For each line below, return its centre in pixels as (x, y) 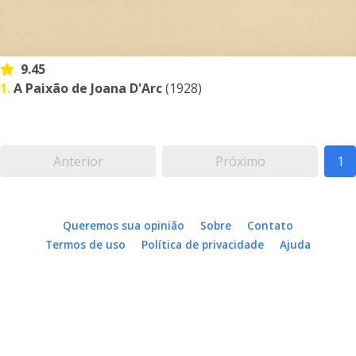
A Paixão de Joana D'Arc (88, 89)
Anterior (78, 162)
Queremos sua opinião (124, 226)
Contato (270, 226)
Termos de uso (85, 245)
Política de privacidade (203, 245)
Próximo (240, 162)
